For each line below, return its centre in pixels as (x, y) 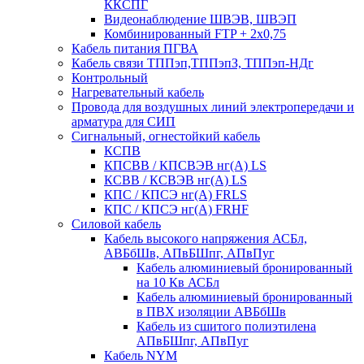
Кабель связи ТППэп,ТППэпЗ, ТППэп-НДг (193, 63)
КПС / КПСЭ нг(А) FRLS (175, 194)
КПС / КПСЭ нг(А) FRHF (176, 209)
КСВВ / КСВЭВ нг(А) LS (175, 180)
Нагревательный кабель (138, 92)
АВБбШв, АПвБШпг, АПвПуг (189, 253)
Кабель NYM (141, 355)
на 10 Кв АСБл (178, 282)
